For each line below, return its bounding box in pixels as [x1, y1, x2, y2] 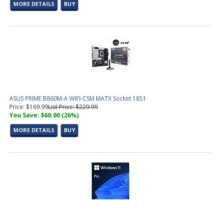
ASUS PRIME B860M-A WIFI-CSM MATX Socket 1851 [9, 94, 146, 103]
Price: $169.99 [9, 103, 48, 111]
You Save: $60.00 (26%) [9, 111, 79, 119]
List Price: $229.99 [48, 103, 98, 111]
